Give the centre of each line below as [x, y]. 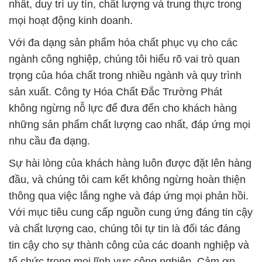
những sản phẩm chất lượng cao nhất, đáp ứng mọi [130, 124]
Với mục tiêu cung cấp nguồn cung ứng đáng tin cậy [131, 212]
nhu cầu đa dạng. [49, 141]
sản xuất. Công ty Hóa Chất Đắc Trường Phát [116, 92]
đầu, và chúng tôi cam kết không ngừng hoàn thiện [127, 179]
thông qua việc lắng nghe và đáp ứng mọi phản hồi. [129, 196]
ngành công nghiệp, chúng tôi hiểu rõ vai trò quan [124, 59]
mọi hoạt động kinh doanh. [71, 20]
